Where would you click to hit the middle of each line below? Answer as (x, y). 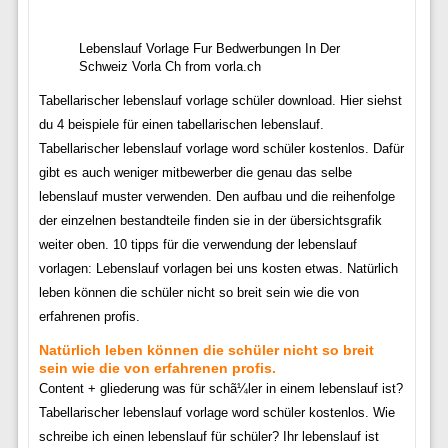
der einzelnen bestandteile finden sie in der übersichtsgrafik (210, 220)
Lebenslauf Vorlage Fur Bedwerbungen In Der (209, 48)
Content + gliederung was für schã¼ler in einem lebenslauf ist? (220, 388)
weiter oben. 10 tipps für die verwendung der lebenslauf (197, 244)
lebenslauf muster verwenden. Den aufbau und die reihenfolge (216, 196)
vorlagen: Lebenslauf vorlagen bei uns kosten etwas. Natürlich (218, 268)
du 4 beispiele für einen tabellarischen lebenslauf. (181, 124)
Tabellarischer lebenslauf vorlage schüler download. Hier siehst (220, 100)
